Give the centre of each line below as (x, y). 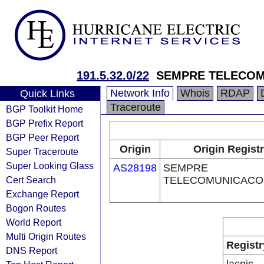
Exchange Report (42, 194)
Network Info (140, 93)
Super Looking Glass (50, 166)
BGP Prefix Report (44, 123)
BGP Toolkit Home (44, 109)
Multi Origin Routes (46, 236)
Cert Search (31, 180)
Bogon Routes (36, 208)
